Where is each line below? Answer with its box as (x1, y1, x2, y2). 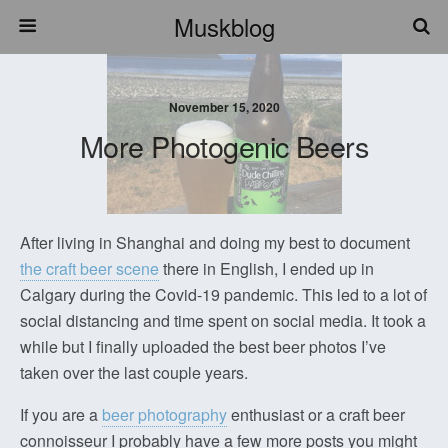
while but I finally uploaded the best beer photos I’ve (20, 335, 386, 358)
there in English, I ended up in (159, 257, 374, 280)
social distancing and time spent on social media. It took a (20, 309, 426, 332)
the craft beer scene (20, 257, 159, 280)
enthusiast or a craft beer (227, 403, 405, 426)
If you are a (20, 403, 102, 426)
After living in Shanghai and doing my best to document (20, 231, 410, 254)
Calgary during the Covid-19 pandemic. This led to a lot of (20, 283, 427, 306)
